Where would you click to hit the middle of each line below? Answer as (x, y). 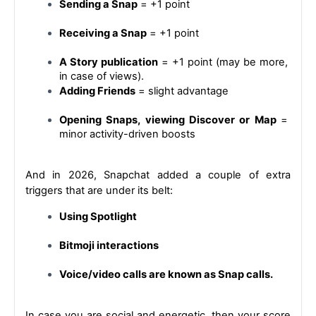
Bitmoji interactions (109, 245)
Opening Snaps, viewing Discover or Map (170, 120)
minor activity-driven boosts (127, 134)
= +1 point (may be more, (223, 62)
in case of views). (102, 76)
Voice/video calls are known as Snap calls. (166, 274)
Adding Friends (97, 91)
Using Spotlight (98, 216)
